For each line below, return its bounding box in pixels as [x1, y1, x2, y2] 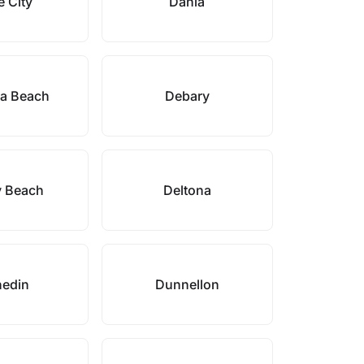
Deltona [162, 182, 211, 198]
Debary [164, 88, 210, 104]
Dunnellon [154, 276, 219, 292]
